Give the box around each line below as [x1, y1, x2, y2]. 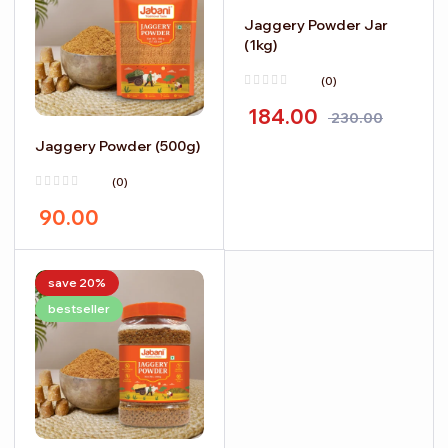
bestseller [48, 301, 110, 317]
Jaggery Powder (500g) [35, 137, 200, 156]
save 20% [48, 275, 106, 291]
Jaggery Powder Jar [244, 16, 388, 35]
